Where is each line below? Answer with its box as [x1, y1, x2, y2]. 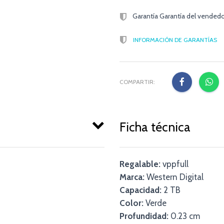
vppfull [160, 158, 188, 169]
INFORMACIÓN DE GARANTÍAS [133, 36, 217, 44]
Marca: [119, 171, 144, 182]
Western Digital [144, 171, 203, 182]
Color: [119, 197, 143, 208]
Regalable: [119, 158, 160, 169]
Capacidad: [119, 184, 161, 195]
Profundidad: [119, 210, 168, 221]
